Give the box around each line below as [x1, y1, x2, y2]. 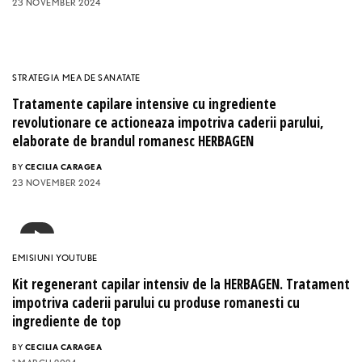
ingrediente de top [12, 312, 121, 331]
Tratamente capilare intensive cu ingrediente [12, 95, 276, 114]
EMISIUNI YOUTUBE [12, 252, 98, 264]
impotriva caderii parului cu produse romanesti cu [12, 293, 300, 313]
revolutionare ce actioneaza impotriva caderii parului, [12, 113, 324, 133]
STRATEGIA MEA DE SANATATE [12, 72, 141, 84]
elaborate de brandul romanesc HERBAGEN [12, 132, 254, 151]
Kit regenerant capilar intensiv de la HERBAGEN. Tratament [12, 275, 350, 294]
